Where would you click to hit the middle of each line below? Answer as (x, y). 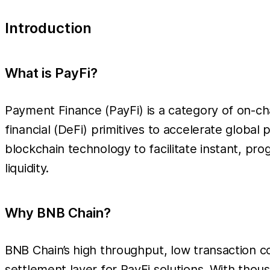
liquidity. (27, 168)
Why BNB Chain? (58, 212)
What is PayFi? (51, 73)
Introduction (48, 28)
